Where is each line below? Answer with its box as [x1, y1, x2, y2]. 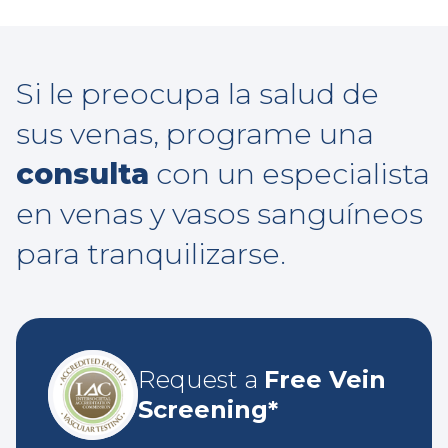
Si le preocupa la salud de [16, 76, 379, 112]
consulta [16, 156, 149, 192]
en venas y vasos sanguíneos [16, 196, 423, 232]
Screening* [138, 395, 278, 425]
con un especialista [149, 156, 430, 192]
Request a [138, 365, 264, 395]
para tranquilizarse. [16, 236, 286, 272]
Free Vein [264, 365, 386, 395]
